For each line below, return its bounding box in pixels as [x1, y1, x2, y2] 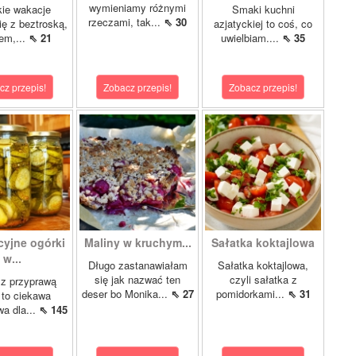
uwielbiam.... [221, 30, 282, 45]
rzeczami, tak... [88, 14, 164, 29]
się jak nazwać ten [95, 272, 180, 287]
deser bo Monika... [81, 286, 171, 301]
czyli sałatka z [229, 272, 297, 287]
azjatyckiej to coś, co [214, 16, 312, 31]
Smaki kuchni [231, 2, 295, 17]
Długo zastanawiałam [87, 257, 188, 273]
